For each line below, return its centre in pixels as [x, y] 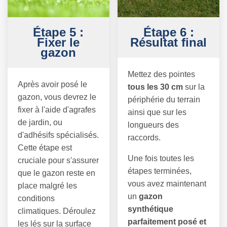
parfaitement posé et [167, 221]
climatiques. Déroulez [57, 211]
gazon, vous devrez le [57, 97]
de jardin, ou [40, 122]
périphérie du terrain [164, 99]
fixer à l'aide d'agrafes [57, 109]
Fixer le [59, 42]
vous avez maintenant [167, 183]
